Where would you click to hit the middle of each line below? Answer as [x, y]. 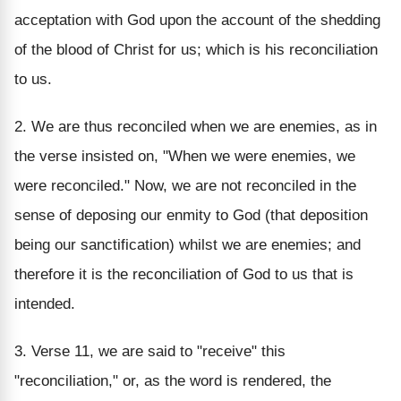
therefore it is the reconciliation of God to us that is [184, 274]
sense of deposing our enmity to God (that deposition [191, 215]
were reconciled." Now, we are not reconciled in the [185, 185]
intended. [45, 303]
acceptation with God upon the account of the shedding [197, 20]
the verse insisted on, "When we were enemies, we [185, 156]
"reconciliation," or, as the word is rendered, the [173, 380]
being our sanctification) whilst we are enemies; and [188, 244]
